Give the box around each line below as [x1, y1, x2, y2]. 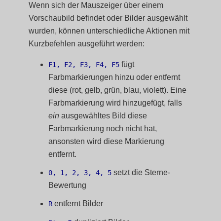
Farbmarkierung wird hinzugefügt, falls [48, 99, 183, 107]
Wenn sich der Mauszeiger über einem [29, 1, 164, 9]
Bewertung [48, 181, 87, 190]
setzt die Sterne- [111, 168, 171, 177]
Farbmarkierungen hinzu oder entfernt [48, 73, 181, 81]
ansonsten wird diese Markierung [48, 137, 165, 146]
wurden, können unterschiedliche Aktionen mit [29, 27, 190, 35]
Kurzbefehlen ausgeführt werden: [29, 39, 145, 48]
